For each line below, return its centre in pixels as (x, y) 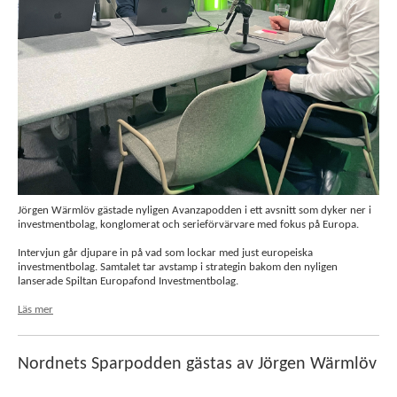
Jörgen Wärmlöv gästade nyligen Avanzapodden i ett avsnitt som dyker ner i (195, 210)
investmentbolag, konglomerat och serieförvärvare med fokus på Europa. (190, 225)
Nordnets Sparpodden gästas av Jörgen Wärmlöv (197, 364)
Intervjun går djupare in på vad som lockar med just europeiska (165, 253)
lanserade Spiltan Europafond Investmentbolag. (128, 281)
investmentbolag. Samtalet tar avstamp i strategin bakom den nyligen (178, 267)
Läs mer (35, 310)
